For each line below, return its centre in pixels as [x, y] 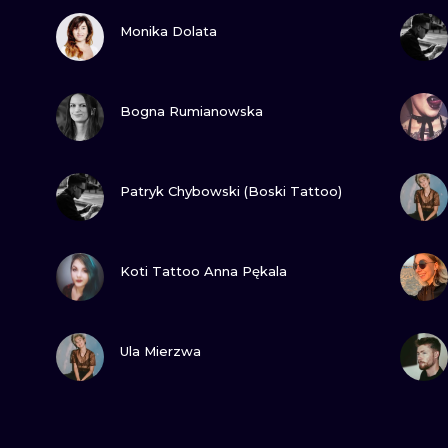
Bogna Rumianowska [191, 111]
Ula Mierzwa [160, 351]
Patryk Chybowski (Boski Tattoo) [231, 191]
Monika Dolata [168, 31]
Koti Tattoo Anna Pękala [203, 271]
